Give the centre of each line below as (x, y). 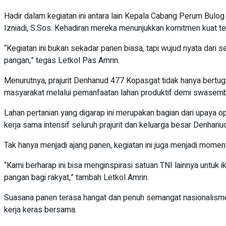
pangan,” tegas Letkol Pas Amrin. (62, 61)
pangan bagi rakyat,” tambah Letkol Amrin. (76, 178)
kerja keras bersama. (40, 210)
